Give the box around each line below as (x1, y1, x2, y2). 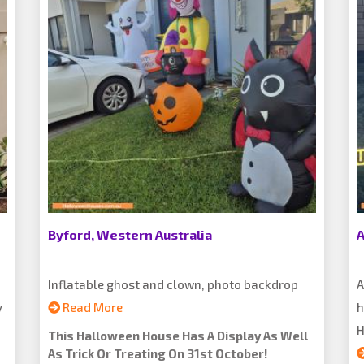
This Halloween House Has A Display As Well (48, 328, 308, 343)
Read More (60, 300, 123, 314)
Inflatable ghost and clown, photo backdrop (48, 277, 298, 292)
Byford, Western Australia (48, 227, 212, 242)
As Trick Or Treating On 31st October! (48, 346, 267, 361)
